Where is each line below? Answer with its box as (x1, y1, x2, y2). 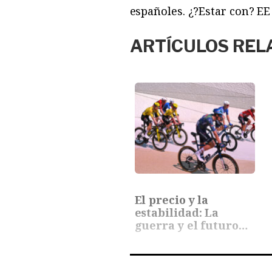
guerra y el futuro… (134, 217, 248, 233)
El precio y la (134, 192, 209, 207)
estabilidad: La (134, 205, 219, 220)
